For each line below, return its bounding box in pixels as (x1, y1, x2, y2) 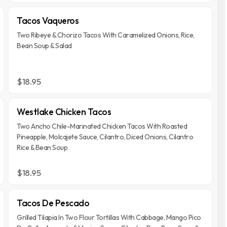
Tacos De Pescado (17, 197, 90, 209)
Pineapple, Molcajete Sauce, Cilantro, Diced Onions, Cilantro (17, 132, 194, 141)
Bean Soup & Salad (17, 41, 72, 50)
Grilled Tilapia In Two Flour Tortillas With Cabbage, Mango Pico (17, 213, 201, 222)
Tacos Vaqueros (17, 15, 79, 26)
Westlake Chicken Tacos (17, 106, 111, 118)
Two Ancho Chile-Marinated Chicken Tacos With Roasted (17, 122, 187, 131)
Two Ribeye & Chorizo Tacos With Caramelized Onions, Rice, (17, 30, 195, 40)
